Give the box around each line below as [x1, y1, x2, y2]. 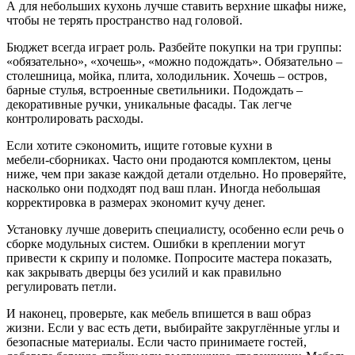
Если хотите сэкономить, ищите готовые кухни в [6, 139, 273, 153]
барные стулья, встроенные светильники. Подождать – [6, 83, 303, 97]
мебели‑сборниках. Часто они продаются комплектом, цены [6, 153, 331, 167]
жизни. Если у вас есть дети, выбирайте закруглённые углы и [6, 321, 340, 335]
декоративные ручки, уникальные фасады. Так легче [6, 97, 292, 112]
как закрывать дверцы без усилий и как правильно [6, 265, 281, 280]
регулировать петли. [6, 280, 116, 294]
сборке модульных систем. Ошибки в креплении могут [6, 237, 305, 251]
